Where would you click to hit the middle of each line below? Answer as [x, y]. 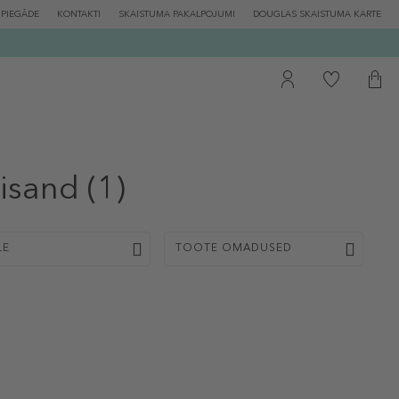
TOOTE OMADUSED [234, 248]
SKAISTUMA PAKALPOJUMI [177, 14]
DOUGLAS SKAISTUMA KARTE [317, 14]
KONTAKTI [79, 14]
